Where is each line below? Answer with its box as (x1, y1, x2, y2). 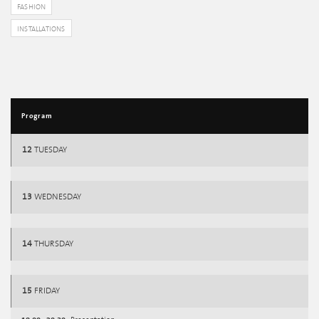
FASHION (17, 3, 46, 11)
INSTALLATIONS (17, 25, 66, 33)
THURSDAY (32, 239, 73, 249)
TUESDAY (32, 145, 67, 155)
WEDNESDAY (32, 192, 81, 202)
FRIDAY (32, 286, 60, 296)
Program (21, 112, 53, 120)
